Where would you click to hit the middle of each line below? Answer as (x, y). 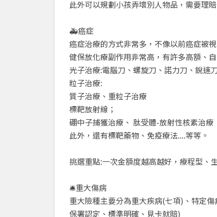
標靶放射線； (93, 109)
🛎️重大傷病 (88, 188)
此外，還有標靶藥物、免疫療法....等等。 (139, 135)
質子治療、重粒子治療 (108, 96)
